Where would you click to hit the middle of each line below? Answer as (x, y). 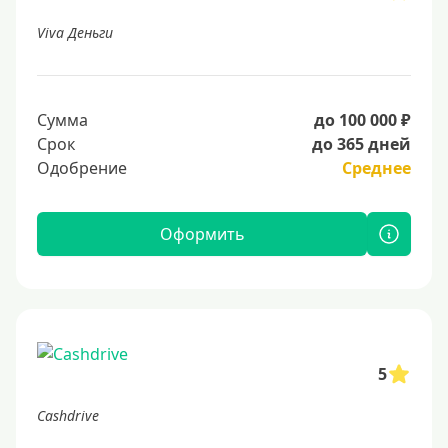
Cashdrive (68, 415)
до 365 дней (361, 144)
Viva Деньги (75, 32)
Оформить (202, 234)
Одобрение (82, 168)
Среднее (376, 168)
